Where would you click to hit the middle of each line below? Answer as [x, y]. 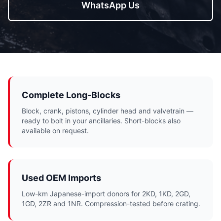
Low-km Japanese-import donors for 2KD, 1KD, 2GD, [106, 194]
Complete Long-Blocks [71, 95]
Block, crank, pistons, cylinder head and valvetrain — [108, 111]
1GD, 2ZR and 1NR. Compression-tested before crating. [111, 203]
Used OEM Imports [61, 178]
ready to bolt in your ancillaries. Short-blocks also [101, 121]
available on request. [55, 130]
